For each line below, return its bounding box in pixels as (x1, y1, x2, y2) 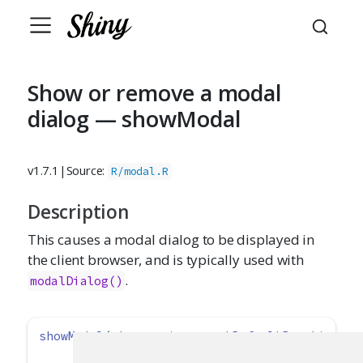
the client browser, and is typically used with (28, 250, 304, 269)
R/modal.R (111, 164, 169, 178)
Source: (66, 162, 109, 178)
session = (139, 328, 203, 344)
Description (28, 199, 129, 224)
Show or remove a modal (28, 78, 281, 108)
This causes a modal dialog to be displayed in (28, 230, 314, 249)
